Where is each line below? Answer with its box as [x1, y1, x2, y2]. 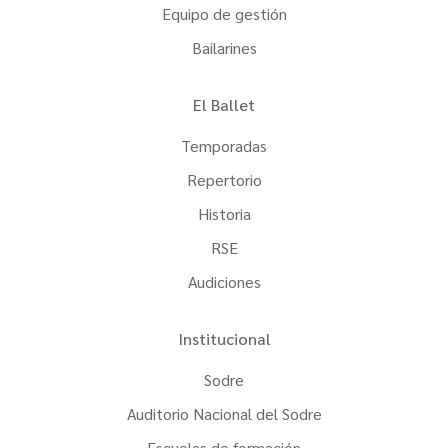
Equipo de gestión [161, 3, 287, 25]
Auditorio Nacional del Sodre [126, 403, 322, 425]
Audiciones [187, 271, 261, 293]
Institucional [177, 328, 271, 350]
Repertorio [186, 169, 262, 191]
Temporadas [181, 135, 267, 157]
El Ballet [193, 94, 255, 116]
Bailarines [191, 37, 257, 59]
